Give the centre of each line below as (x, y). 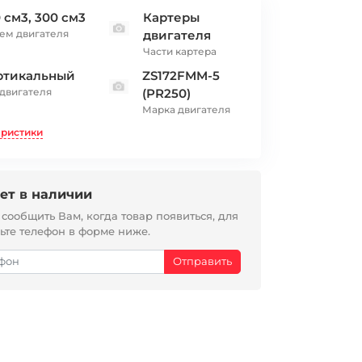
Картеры (171, 17)
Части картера (179, 51)
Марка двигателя (187, 109)
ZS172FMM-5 (181, 76)
